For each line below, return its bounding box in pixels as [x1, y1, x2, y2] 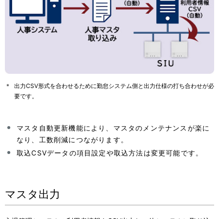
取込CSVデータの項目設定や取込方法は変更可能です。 [17, 148, 203, 157]
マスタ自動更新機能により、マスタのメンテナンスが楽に [17, 123, 210, 132]
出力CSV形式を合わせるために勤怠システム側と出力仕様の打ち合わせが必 [14, 82, 214, 89]
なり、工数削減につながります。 [17, 135, 128, 144]
